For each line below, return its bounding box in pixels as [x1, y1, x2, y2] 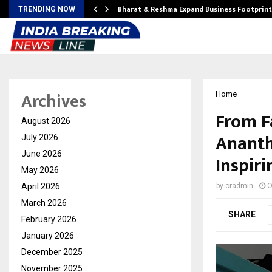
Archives [21, 87, 86, 116]
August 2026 [21, 116, 70, 126]
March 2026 [21, 198, 67, 208]
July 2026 [21, 132, 58, 142]
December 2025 [21, 247, 83, 257]
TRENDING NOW [18, 5, 75, 13]
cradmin [225, 182, 253, 190]
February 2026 [21, 214, 76, 224]
